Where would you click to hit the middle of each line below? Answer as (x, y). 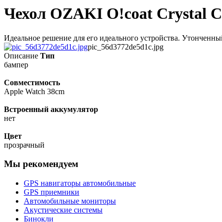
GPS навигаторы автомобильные (80, 183)
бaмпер (16, 64)
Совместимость (32, 82)
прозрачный (24, 145)
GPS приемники (52, 192)
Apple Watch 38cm (34, 91)
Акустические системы (63, 210)
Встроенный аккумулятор (51, 109)
